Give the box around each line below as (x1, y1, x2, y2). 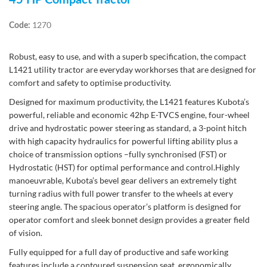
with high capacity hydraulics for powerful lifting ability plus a (9, 136, 238, 146)
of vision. (9, 228, 42, 238)
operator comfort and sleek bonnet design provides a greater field (9, 215, 250, 225)
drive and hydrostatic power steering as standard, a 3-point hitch (9, 123, 247, 133)
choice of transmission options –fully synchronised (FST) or (9, 149, 227, 159)
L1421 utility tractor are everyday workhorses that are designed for (9, 64, 256, 74)
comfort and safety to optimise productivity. (9, 77, 171, 88)
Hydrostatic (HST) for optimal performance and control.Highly (9, 162, 240, 172)
